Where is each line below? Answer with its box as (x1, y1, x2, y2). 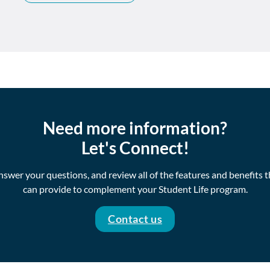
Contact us (108, 212, 162, 225)
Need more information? (43, 117, 227, 138)
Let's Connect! (81, 137, 189, 158)
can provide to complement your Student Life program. (22, 183, 248, 195)
